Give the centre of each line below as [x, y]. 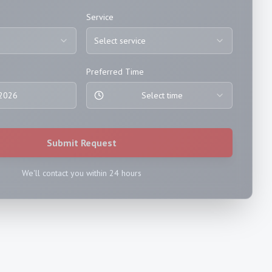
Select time [162, 95]
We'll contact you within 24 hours [81, 173]
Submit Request [81, 142]
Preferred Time [115, 71]
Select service [120, 40]
